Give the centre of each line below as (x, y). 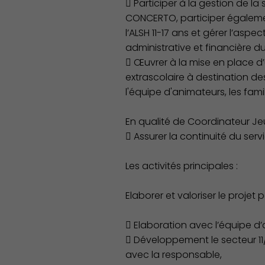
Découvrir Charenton (194, 46)
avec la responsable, (173, 255)
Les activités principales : (181, 166)
